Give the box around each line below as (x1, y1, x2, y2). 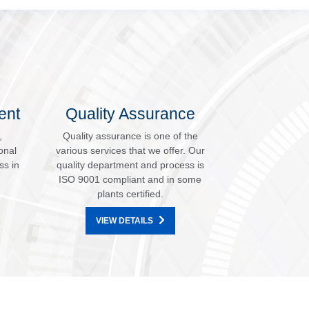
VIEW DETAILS (95, 216, 153, 226)
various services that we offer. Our (55, 145, 205, 157)
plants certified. (97, 188, 163, 200)
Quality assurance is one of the (62, 130, 198, 142)
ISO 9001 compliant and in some (59, 174, 201, 186)
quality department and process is (56, 159, 204, 171)
